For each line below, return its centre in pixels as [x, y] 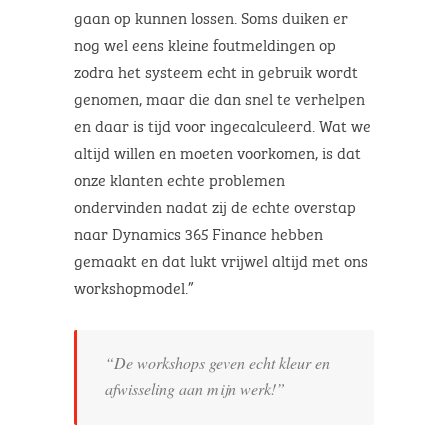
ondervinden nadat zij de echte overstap [215, 205]
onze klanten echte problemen [179, 178]
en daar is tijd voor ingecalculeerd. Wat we [222, 124]
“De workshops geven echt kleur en [217, 362]
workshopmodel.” [136, 286]
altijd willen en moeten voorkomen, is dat [217, 151]
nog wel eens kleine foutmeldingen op [205, 43]
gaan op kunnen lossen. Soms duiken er [211, 16]
